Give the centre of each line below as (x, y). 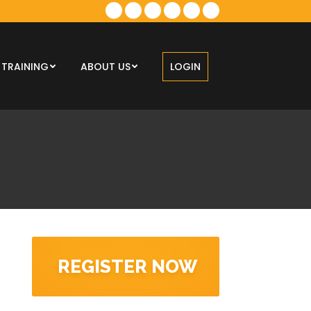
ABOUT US (106, 67)
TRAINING (25, 67)
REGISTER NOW (127, 267)
